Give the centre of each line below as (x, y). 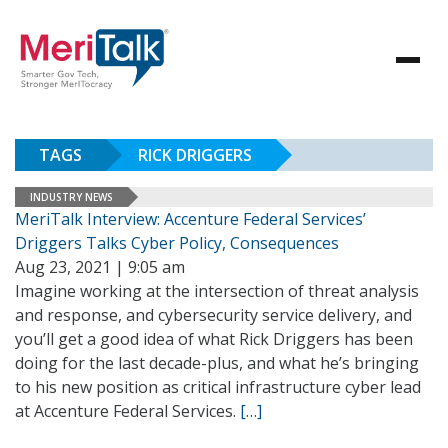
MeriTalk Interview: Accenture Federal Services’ (190, 219)
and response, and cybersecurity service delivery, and (213, 315)
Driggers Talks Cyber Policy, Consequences (177, 243)
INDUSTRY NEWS (71, 196)
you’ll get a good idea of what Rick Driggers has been (214, 339)
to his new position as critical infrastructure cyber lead (218, 387)
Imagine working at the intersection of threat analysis (217, 291)
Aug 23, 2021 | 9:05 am (100, 267)
